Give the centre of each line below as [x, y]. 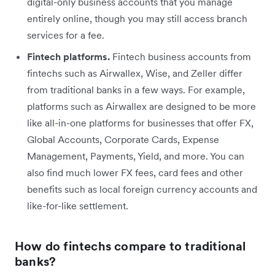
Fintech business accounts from [180, 56]
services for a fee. [66, 35]
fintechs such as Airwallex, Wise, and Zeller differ [135, 73]
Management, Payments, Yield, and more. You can [136, 156]
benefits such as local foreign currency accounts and [142, 189]
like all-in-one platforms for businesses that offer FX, [140, 122]
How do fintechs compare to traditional [130, 246]
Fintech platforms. [68, 56]
